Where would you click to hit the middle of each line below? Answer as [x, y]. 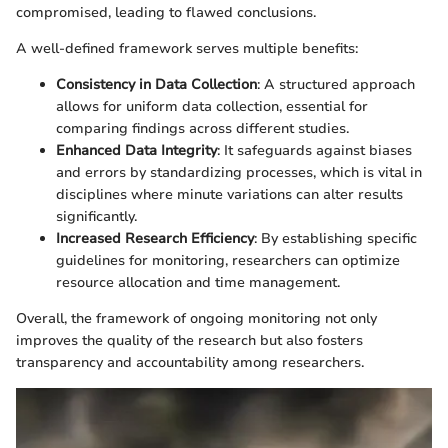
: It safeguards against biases [314, 151]
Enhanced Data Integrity [136, 151]
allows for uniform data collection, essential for [212, 107]
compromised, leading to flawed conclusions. [166, 13]
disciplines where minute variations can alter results [229, 195]
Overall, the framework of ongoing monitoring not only [196, 319]
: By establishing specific [335, 239]
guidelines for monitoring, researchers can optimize [228, 261]
